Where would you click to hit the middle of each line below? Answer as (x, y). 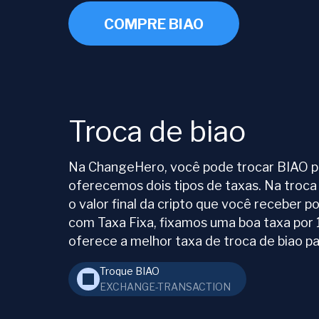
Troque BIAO (130, 271)
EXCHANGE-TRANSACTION (165, 287)
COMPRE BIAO (154, 25)
